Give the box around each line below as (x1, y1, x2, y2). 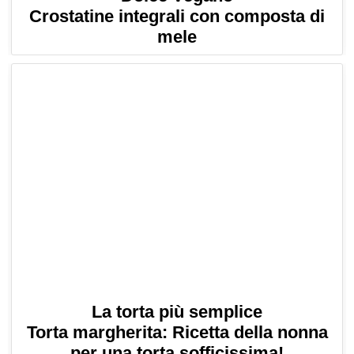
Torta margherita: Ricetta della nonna (26, 322, 328, 342)
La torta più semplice (92, 301, 262, 322)
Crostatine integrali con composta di (29, 6, 325, 26)
